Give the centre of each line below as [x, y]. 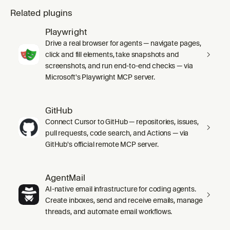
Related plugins [42, 13]
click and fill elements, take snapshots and [112, 54]
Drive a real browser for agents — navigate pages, [123, 43]
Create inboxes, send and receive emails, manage [124, 200]
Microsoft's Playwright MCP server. [100, 77]
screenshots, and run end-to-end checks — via [119, 65]
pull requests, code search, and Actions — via [117, 133]
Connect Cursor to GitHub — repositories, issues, [122, 121]
